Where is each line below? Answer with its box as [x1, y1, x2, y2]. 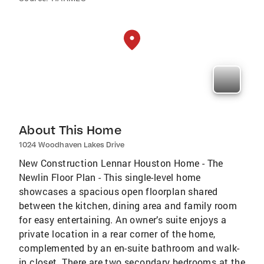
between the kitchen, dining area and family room [19, 199, 237, 212]
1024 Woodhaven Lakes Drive [19, 140, 125, 149]
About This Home [19, 122, 121, 137]
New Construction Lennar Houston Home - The [19, 156, 223, 169]
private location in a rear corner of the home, [19, 227, 216, 240]
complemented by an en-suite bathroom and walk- [19, 241, 240, 254]
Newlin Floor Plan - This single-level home [19, 170, 201, 183]
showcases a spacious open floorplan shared [19, 184, 218, 197]
